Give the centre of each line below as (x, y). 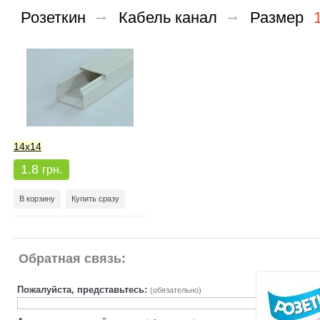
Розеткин (53, 17)
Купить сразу (95, 199)
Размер (279, 17)
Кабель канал (168, 17)
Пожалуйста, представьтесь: (84, 290)
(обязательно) (176, 290)
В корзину (37, 199)
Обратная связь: (72, 259)
